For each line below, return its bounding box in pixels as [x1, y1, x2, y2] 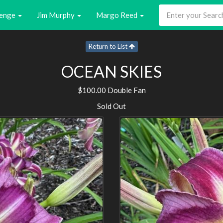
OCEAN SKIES [61, 61, 162, 81]
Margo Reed [96, 10, 139, 19]
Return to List [88, 42, 129, 50]
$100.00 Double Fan [77, 86, 146, 95]
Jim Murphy [37, 10, 76, 19]
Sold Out [97, 101, 126, 111]
